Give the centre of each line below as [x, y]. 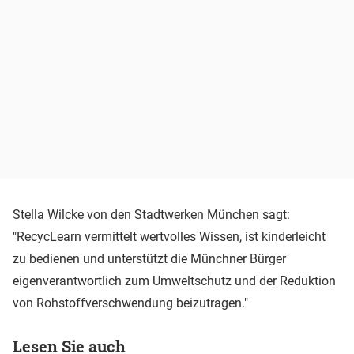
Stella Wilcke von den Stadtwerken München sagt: [151, 214]
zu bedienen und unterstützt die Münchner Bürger [149, 258]
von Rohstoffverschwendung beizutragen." [130, 303]
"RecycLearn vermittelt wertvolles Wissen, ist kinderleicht [169, 236]
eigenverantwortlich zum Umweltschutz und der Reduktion [174, 281]
